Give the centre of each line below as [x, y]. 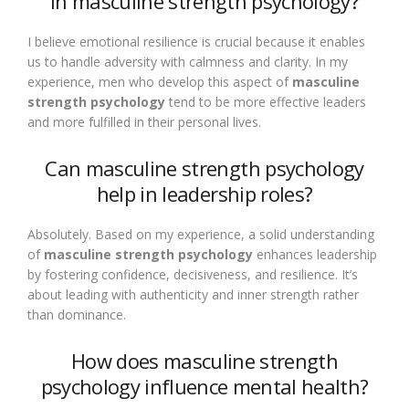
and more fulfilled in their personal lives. [144, 122]
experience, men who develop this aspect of [160, 82]
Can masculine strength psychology [204, 168]
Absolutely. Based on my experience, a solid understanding [201, 234]
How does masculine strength [204, 361]
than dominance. [77, 315]
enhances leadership [315, 254]
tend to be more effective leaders [266, 102]
